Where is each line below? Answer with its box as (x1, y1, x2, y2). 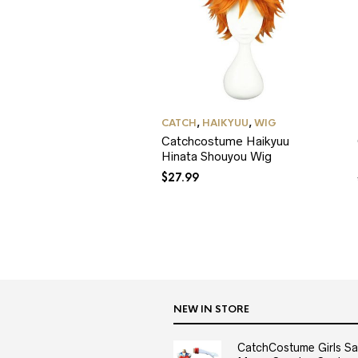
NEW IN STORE (173, 303, 249, 316)
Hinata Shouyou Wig (161, 149, 272, 164)
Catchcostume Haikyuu (161, 134, 289, 149)
